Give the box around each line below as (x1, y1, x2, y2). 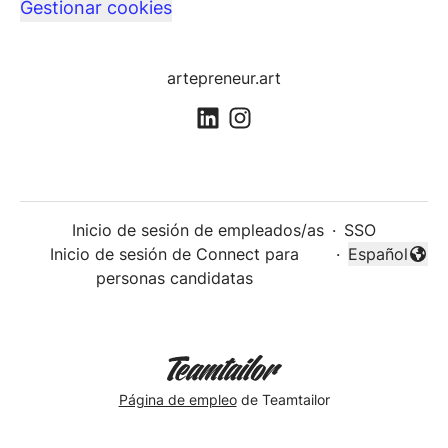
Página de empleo (118, 390, 237, 408)
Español (348, 244, 408, 265)
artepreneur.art (167, 68, 281, 88)
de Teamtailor (236, 390, 330, 408)
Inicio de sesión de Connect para (49, 244, 299, 265)
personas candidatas (95, 268, 253, 289)
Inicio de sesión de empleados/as (72, 220, 324, 241)
